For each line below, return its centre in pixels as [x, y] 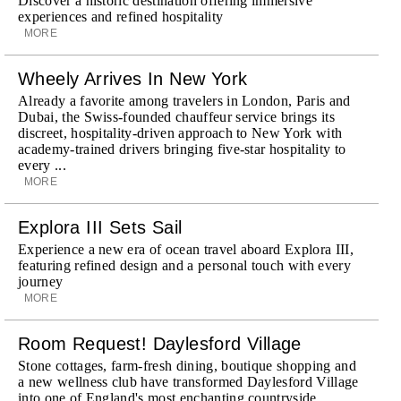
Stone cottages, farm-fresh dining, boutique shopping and [187, 365]
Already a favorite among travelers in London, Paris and [184, 100]
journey [41, 281]
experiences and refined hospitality [121, 16]
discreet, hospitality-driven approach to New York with [180, 132]
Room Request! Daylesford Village [160, 343]
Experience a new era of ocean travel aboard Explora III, [186, 249]
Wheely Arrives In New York [133, 78]
